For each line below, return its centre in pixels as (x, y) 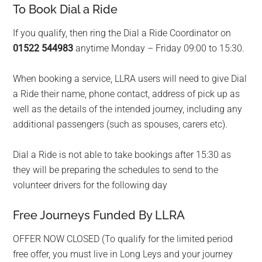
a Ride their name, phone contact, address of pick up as (127, 94)
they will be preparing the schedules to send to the (116, 170)
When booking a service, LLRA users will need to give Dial (130, 79)
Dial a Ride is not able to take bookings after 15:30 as (122, 155)
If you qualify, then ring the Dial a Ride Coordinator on (122, 33)
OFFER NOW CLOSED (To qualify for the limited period (123, 239)
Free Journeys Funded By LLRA (99, 216)
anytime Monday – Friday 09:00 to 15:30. (160, 49)
